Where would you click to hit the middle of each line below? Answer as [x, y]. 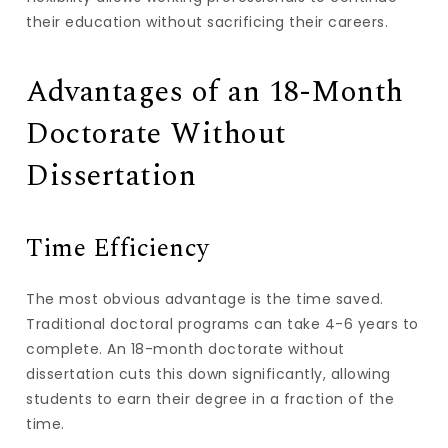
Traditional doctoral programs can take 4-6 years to [222, 324]
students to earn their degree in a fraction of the [210, 399]
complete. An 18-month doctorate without [185, 349]
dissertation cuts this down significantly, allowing [208, 374]
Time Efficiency [118, 249]
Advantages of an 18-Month [215, 92]
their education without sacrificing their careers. [207, 22]
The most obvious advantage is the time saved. [205, 299]
